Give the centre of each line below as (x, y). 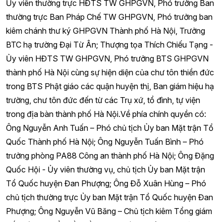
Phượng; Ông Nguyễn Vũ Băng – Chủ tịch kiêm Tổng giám (109, 211)
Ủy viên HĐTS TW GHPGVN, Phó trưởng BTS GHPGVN (107, 58)
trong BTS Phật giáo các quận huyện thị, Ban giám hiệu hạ (110, 86)
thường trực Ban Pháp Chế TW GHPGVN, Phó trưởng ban (109, 17)
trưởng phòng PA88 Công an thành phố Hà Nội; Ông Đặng (110, 156)
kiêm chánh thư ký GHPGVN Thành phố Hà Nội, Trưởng (106, 31)
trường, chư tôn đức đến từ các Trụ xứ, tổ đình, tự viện (103, 100)
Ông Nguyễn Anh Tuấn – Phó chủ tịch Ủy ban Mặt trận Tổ (110, 128)
